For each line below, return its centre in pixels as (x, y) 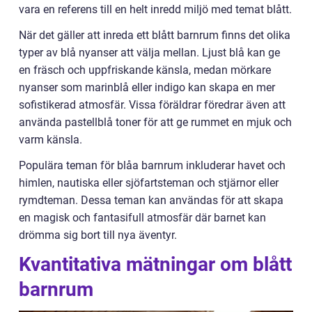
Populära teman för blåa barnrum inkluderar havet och (152, 165)
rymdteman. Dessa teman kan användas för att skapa (151, 200)
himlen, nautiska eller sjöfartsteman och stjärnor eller (149, 183)
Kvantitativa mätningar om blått (155, 264)
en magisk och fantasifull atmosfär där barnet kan (142, 218)
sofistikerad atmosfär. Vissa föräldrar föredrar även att (152, 105)
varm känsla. (50, 140)
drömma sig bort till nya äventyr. (98, 235)
